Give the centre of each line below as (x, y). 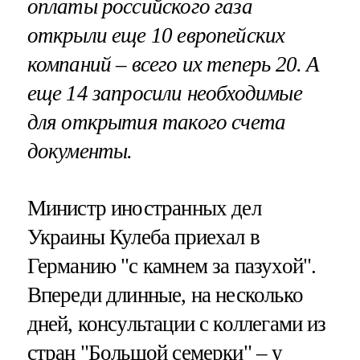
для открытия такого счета (156, 122)
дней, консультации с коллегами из (176, 323)
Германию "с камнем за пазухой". (172, 266)
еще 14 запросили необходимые (164, 93)
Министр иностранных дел (144, 208)
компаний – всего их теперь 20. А (173, 64)
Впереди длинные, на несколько (165, 295)
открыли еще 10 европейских (156, 35)
